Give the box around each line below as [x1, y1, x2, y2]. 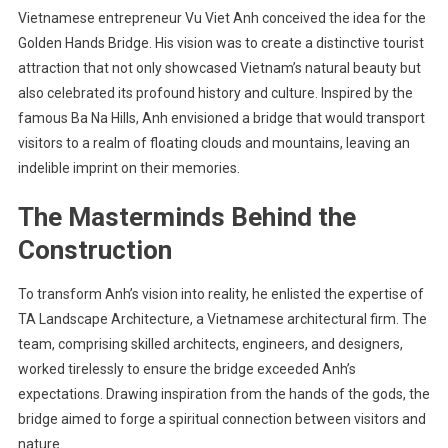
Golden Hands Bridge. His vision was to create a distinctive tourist [17, 35, 424, 52]
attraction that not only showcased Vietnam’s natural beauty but [17, 60, 421, 77]
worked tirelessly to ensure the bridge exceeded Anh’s [17, 361, 356, 378]
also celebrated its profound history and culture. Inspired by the [17, 85, 413, 102]
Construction [17, 235, 172, 266]
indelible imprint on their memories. [17, 160, 240, 177]
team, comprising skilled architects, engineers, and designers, [17, 336, 403, 353]
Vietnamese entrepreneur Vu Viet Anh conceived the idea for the [17, 10, 426, 27]
